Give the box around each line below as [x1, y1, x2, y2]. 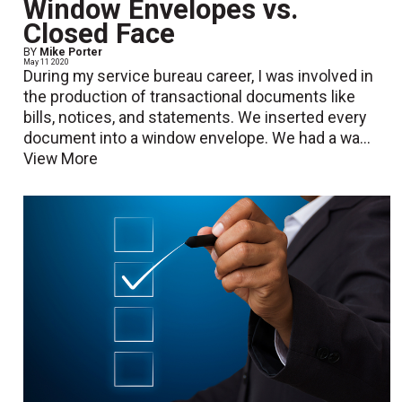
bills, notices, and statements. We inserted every [23, 109, 367, 127]
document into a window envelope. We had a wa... [23, 129, 371, 148]
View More [23, 150, 99, 169]
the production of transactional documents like [23, 88, 356, 107]
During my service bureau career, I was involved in [23, 67, 374, 86]
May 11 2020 [23, 57, 70, 67]
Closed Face [23, 17, 176, 51]
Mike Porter [39, 46, 103, 59]
